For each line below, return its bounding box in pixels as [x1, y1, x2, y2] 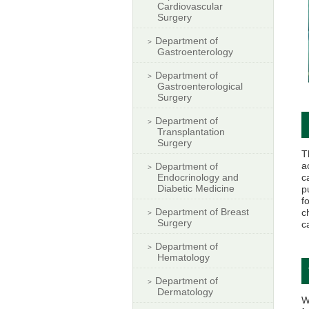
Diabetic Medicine [157, 182, 235, 194]
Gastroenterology [157, 46, 233, 57]
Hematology [157, 251, 210, 263]
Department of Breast [155, 206, 249, 217]
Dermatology [157, 286, 213, 297]
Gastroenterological [157, 80, 243, 92]
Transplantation [157, 126, 225, 137]
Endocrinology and [157, 171, 239, 183]
